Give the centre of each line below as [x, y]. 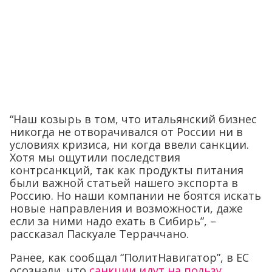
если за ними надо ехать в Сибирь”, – [113, 221]
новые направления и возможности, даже [126, 209]
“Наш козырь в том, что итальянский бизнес [133, 119]
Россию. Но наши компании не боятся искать [135, 196]
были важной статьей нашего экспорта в [124, 183]
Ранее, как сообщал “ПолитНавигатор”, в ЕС [129, 258]
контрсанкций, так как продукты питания [127, 170]
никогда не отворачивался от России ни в [126, 132]
